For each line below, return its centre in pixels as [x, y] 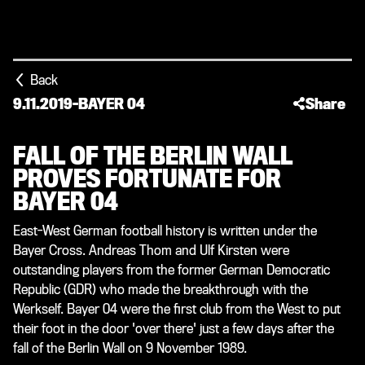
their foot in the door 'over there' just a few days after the [174, 329]
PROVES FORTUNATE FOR [147, 179]
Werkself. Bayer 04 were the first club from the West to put [177, 309]
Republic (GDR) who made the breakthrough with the [161, 290]
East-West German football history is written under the [165, 231]
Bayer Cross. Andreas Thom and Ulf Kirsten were [151, 251]
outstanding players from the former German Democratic [172, 270]
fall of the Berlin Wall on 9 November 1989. [130, 348]
